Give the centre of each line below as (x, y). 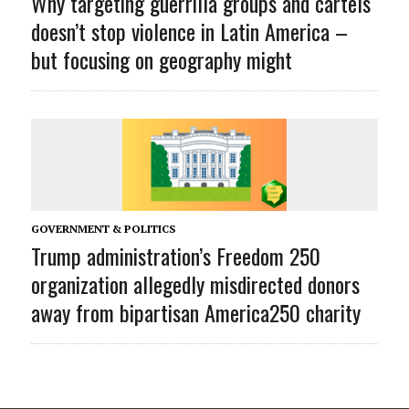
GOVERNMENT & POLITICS (103, 228)
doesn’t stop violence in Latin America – (189, 31)
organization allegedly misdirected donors (195, 283)
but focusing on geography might (161, 59)
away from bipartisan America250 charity (195, 312)
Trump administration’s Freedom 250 (175, 255)
